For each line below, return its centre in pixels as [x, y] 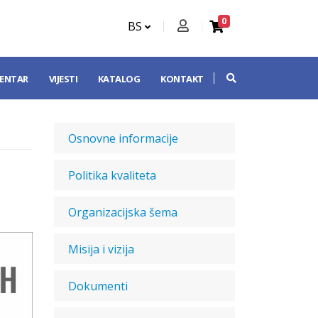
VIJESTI [63, 78]
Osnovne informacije [123, 138]
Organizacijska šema [123, 212]
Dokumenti [98, 286]
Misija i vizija [101, 249]
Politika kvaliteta [112, 175]
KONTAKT [182, 78]
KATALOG [119, 78]
